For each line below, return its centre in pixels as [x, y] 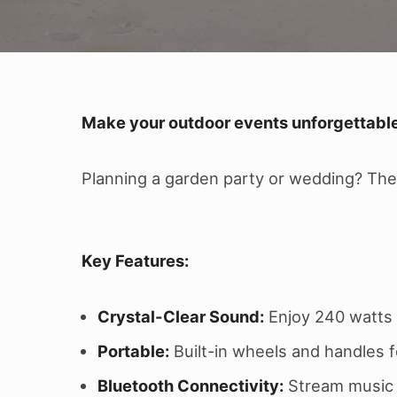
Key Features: [135, 261]
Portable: [134, 351]
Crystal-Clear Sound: [181, 317]
